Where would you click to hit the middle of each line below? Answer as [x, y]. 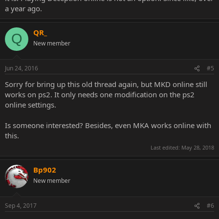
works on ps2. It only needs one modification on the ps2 [100, 94]
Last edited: [166, 147]
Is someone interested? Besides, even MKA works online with [108, 125]
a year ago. [23, 8]
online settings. [31, 105]
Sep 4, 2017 [21, 206]
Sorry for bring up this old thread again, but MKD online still [106, 84]
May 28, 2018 [198, 147]
